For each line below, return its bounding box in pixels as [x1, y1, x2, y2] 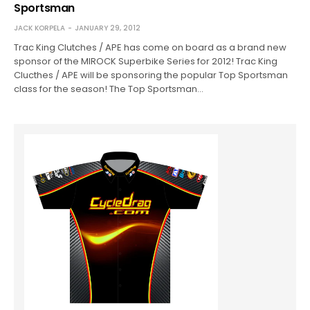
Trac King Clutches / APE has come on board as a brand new [14, 41, 287, 55]
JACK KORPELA [14, 23, 65, 34]
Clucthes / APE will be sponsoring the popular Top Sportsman [14, 69, 289, 82]
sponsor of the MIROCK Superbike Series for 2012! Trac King [14, 55, 278, 69]
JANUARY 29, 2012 [75, 23, 140, 34]
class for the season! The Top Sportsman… [14, 82, 204, 96]
